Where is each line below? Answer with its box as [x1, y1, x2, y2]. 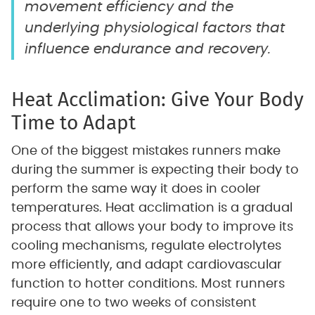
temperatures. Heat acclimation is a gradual [11, 202, 292, 215]
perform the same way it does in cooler [11, 183, 261, 196]
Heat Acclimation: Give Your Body [11, 86, 304, 114]
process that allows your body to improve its [11, 221, 293, 234]
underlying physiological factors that [24, 21, 285, 36]
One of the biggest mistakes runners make [11, 145, 281, 158]
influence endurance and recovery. [24, 42, 271, 57]
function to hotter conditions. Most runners [11, 278, 285, 291]
